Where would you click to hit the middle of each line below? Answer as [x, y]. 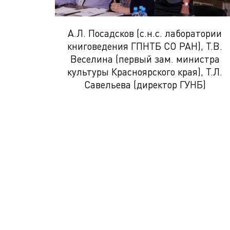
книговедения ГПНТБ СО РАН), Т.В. [145, 46]
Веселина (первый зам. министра [145, 59]
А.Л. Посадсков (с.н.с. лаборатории [145, 33]
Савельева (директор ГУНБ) [145, 84]
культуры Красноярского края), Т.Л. [145, 71]
